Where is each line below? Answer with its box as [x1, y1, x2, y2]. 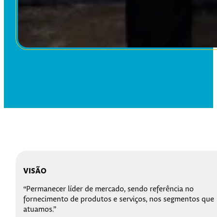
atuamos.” [23, 205, 56, 215]
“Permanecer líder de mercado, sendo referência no [23, 185, 194, 194]
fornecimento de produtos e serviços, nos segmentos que [23, 195, 214, 204]
